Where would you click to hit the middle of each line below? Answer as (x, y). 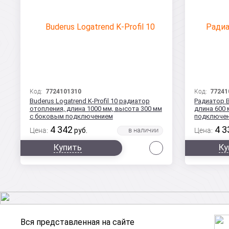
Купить (68, 147)
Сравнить (181, 145)
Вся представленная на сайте (78, 222)
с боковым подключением (71, 116)
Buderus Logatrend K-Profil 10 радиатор (89, 101)
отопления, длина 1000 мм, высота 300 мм (96, 109)
